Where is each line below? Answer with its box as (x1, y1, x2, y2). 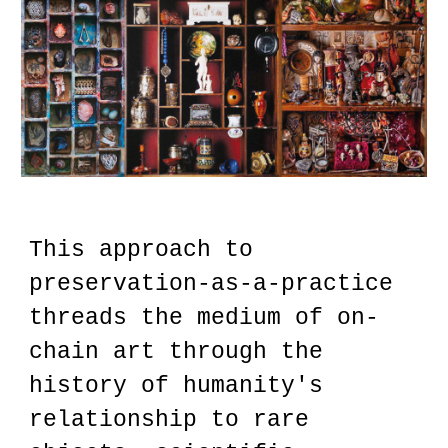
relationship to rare (29, 407, 310, 433)
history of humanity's (29, 373, 324, 399)
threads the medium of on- (29, 305, 380, 331)
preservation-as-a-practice (29, 271, 394, 297)
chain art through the (29, 339, 324, 365)
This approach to (29, 237, 254, 263)
